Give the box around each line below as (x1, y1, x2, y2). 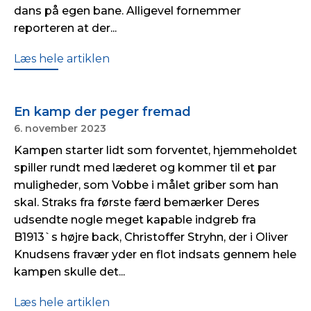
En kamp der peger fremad (14, 104, 191, 119)
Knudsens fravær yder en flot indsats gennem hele (14, 248, 296, 261)
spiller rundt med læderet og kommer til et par (14, 161, 276, 174)
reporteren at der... (14, 22, 117, 35)
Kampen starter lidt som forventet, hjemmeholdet (14, 144, 297, 157)
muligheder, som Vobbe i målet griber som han (14, 178, 278, 192)
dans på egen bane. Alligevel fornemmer (14, 4, 241, 17)
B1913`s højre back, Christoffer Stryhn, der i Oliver (14, 230, 288, 244)
